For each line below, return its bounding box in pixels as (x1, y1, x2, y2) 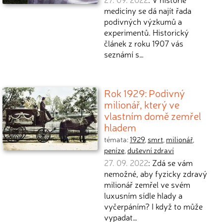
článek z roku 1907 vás (104, 38, 183, 49)
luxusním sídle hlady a (104, 190, 182, 201)
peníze (104, 145, 124, 155)
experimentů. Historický (104, 27, 189, 38)
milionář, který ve (104, 97, 179, 111)
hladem (104, 120, 136, 134)
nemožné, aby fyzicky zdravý (104, 168, 207, 179)
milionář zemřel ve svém (104, 179, 190, 190)
